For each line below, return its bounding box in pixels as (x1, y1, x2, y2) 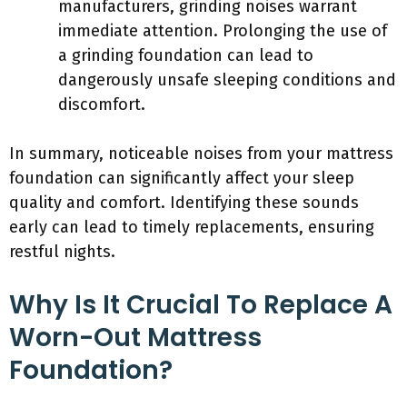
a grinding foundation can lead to (58, 45, 313, 65)
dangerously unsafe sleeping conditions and (58, 70, 396, 90)
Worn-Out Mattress (9, 320, 262, 355)
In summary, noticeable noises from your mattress (9, 144, 393, 164)
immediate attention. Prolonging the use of (58, 21, 387, 41)
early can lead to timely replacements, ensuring (9, 217, 374, 237)
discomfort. (58, 94, 145, 114)
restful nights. (9, 242, 115, 262)
